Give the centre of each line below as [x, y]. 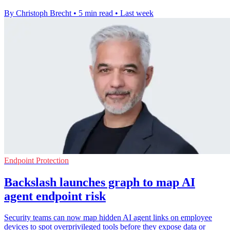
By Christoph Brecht [38, 13]
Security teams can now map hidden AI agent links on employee [108, 218]
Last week [137, 13]
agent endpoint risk [55, 196]
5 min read [96, 13]
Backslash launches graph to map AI [100, 182]
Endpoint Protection [36, 160]
